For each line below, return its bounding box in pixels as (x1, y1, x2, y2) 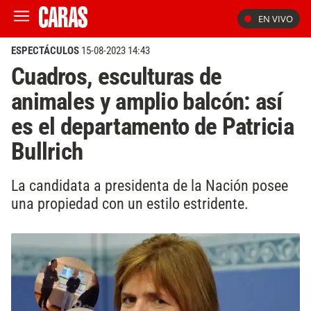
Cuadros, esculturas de (11, 62, 222, 91)
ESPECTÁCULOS (11, 44, 79, 57)
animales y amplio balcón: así (11, 87, 283, 116)
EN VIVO (258, 12, 293, 25)
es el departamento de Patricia (11, 112, 294, 141)
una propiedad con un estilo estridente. (11, 194, 249, 212)
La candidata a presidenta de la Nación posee (11, 176, 288, 194)
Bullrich (11, 137, 83, 166)
